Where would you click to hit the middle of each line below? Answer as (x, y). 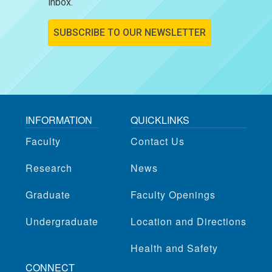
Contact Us (158, 141)
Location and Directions (189, 221)
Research (49, 168)
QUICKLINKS (160, 120)
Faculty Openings (173, 194)
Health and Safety (174, 248)
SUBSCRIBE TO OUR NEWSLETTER (130, 32)
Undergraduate (62, 221)
